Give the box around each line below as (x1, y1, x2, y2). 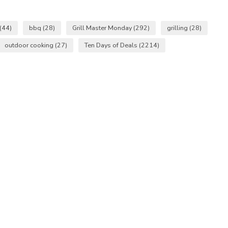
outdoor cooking (5, 40, 55, 49)
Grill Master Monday (72, 23, 133, 32)
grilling (166, 23, 189, 32)
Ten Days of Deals (84, 40, 139, 49)
